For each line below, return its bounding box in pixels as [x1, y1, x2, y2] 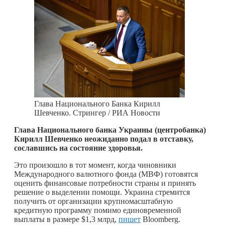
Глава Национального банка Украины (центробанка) [14, 125, 206, 134]
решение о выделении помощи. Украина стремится [14, 187, 190, 196]
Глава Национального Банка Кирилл [34, 99, 160, 108]
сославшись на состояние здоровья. [14, 143, 143, 152]
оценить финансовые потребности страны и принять [14, 178, 196, 187]
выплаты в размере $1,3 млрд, [14, 214, 119, 223]
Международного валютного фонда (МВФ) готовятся [14, 169, 198, 178]
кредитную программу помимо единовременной [14, 205, 181, 214]
